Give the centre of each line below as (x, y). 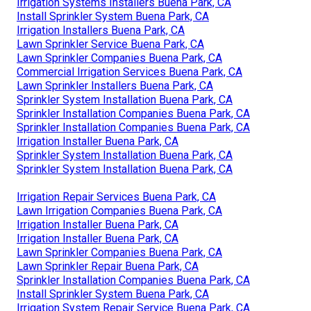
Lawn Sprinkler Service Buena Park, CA (110, 44)
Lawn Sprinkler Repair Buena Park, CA (108, 266)
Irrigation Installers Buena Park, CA (101, 30)
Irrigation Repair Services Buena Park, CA (116, 196)
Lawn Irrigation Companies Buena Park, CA (119, 210)
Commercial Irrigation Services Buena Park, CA (129, 72)
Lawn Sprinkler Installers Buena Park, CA (115, 85)
